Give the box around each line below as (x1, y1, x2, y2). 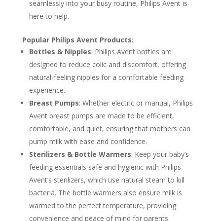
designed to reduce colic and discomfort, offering (29, 59, 186, 69)
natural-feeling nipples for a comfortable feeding (29, 72, 184, 82)
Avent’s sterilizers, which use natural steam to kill (29, 175, 184, 184)
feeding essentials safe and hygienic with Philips (29, 162, 181, 172)
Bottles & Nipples (29, 46, 91, 56)
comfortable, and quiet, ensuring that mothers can (29, 123, 190, 133)
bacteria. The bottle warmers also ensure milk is (29, 187, 182, 197)
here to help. (29, 11, 69, 21)
